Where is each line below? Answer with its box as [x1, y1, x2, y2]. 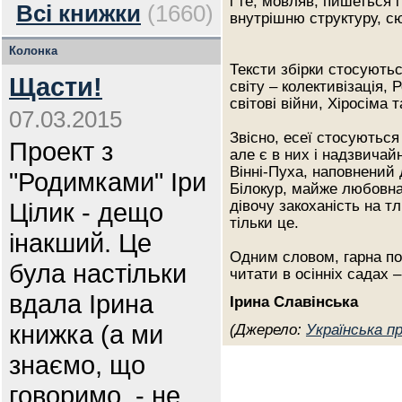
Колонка [9, 44, 57, 57]
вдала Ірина [9, 289, 153, 319]
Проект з [9, 136, 113, 166]
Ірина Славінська [230, 293, 358, 310]
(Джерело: [230, 321, 306, 337]
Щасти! [9, 72, 102, 101]
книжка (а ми [9, 319, 163, 349]
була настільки [9, 258, 187, 288]
